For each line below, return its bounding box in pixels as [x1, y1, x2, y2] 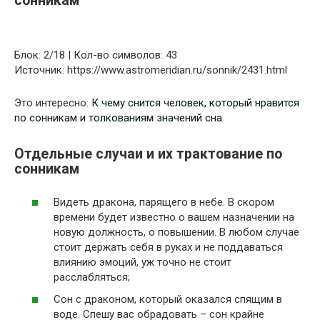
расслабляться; [54, 270, 130, 284]
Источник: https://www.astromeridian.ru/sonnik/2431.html [14, 63, 287, 76]
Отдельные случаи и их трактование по [14, 146, 282, 162]
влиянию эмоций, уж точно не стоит [54, 255, 231, 269]
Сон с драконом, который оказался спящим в [54, 293, 282, 306]
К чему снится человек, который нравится [91, 96, 299, 109]
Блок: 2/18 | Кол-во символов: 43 [14, 48, 177, 61]
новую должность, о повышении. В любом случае [54, 225, 299, 239]
